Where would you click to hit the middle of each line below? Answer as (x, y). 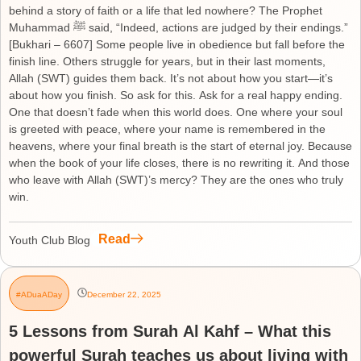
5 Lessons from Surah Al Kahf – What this (170, 331)
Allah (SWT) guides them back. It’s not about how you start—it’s (171, 78)
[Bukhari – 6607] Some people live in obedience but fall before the (177, 44)
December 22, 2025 (124, 295)
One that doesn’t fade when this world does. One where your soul (176, 112)
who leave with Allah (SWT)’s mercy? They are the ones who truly (176, 180)
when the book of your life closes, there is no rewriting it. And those (179, 163)
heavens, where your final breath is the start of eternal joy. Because (180, 146)
